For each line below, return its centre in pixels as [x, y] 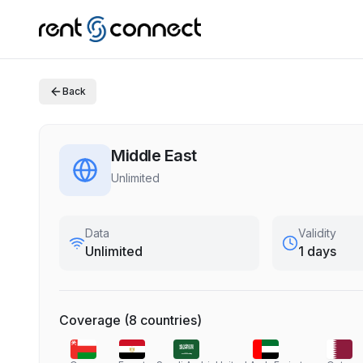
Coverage [90, 320]
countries [169, 320]
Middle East [154, 156]
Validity [318, 233]
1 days [318, 251]
